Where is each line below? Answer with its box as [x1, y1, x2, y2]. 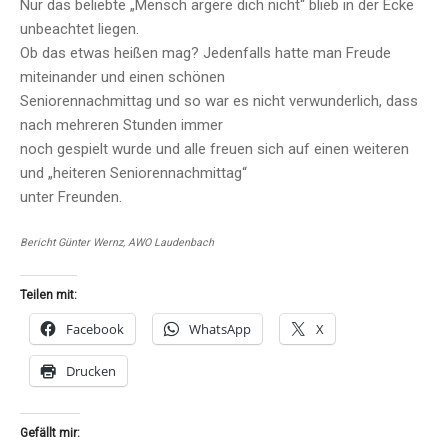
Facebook [66, 320, 124, 339]
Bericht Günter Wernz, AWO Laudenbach [20, 236, 214, 250]
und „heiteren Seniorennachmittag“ [20, 164, 247, 183]
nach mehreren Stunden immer [20, 116, 223, 135]
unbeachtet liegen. [20, 20, 139, 39]
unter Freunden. [20, 188, 122, 207]
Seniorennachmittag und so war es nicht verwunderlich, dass [20, 92, 418, 111]
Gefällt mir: [20, 426, 80, 441]
